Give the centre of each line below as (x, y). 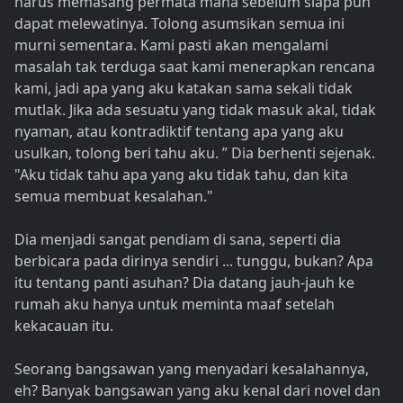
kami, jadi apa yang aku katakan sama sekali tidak (184, 89)
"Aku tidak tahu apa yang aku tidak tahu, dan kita (181, 175)
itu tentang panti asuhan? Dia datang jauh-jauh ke (184, 283)
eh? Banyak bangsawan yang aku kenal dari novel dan (197, 391)
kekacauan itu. (64, 326)
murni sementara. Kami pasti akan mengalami (171, 45)
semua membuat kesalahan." (114, 197)
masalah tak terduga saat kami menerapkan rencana (195, 67)
